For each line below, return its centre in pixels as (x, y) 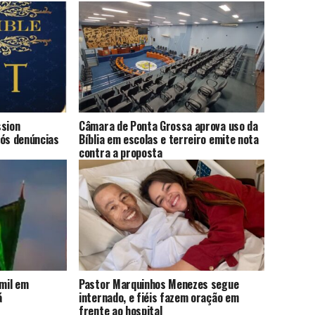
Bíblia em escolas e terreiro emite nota (169, 140)
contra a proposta (121, 153)
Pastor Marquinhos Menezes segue (159, 284)
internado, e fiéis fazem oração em (159, 298)
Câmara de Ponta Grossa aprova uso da (168, 126)
